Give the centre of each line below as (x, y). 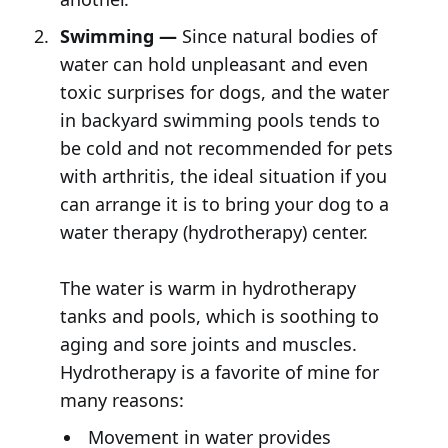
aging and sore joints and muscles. (208, 343)
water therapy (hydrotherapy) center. (213, 231)
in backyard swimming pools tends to (219, 119)
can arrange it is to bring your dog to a (224, 203)
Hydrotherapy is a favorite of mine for (219, 371)
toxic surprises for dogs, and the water (224, 91)
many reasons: (121, 399)
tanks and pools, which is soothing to (219, 315)
